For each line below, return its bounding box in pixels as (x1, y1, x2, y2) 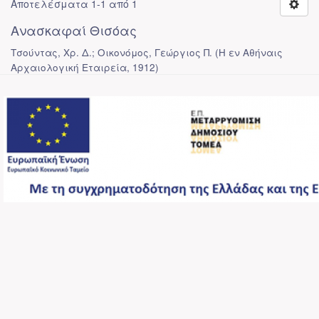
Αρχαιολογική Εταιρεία (11, 61, 127, 74)
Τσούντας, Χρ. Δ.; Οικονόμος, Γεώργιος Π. (11, 46, 212, 59)
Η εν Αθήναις (219, 46, 283, 59)
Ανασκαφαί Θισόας (11, 21, 137, 39)
